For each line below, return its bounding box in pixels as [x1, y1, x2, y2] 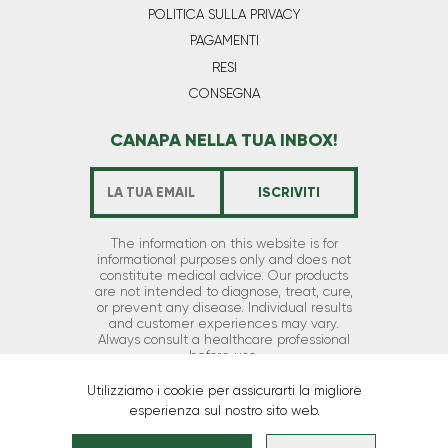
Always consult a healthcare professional [98, 331, 350, 347]
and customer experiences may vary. [109, 315, 339, 331]
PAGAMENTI [189, 33, 259, 49]
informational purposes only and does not [97, 251, 351, 267]
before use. [189, 347, 259, 363]
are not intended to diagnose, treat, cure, [95, 283, 353, 299]
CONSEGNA [188, 86, 260, 102]
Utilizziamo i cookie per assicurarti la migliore [86, 382, 362, 398]
